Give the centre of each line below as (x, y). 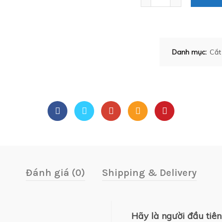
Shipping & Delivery (149, 173)
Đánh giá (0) (55, 173)
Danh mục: (190, 52)
